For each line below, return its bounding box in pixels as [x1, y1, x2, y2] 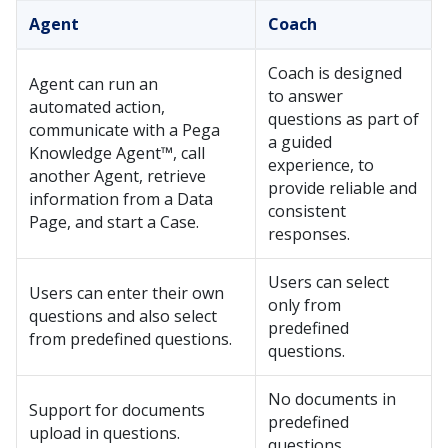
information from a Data [29, 188, 213, 210]
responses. [268, 223, 350, 245]
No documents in [268, 388, 396, 410]
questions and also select [29, 305, 217, 327]
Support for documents [29, 399, 205, 421]
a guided [268, 131, 332, 153]
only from [268, 294, 341, 316]
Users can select [268, 271, 389, 293]
